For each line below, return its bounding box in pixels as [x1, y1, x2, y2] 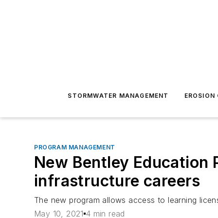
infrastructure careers [34, 171, 200, 190]
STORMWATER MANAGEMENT [68, 92, 169, 99]
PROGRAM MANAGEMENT [34, 144, 115, 151]
